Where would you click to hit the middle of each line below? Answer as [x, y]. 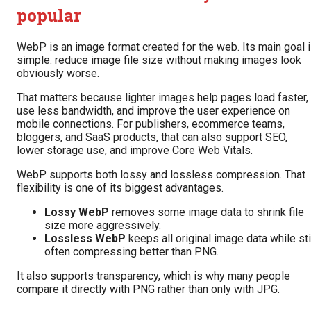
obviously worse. [58, 74]
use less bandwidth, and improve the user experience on [153, 111]
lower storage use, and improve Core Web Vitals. [135, 151]
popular [49, 16]
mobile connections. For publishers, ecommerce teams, [151, 124]
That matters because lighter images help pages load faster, [162, 98]
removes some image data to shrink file [207, 212]
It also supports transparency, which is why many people [153, 276]
